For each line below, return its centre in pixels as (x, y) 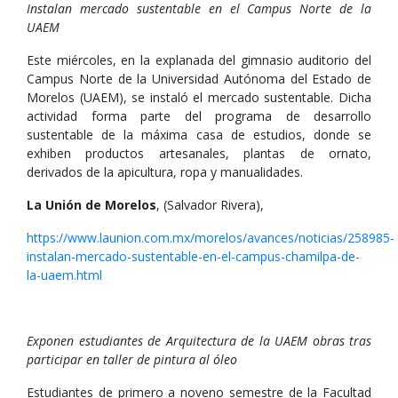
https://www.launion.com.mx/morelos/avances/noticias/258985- (211, 238)
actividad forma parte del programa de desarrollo (199, 116)
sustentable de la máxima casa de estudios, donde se (199, 135)
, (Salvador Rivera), (210, 205)
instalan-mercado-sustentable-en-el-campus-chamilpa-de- (193, 256)
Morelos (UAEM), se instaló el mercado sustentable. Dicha (199, 97)
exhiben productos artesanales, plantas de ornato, (199, 153)
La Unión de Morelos (92, 205)
